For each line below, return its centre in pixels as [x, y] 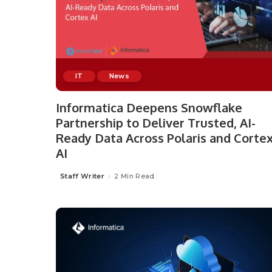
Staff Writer [83, 176]
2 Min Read [134, 176]
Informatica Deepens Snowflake [149, 107]
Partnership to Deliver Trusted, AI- [156, 122]
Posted [69, 179]
